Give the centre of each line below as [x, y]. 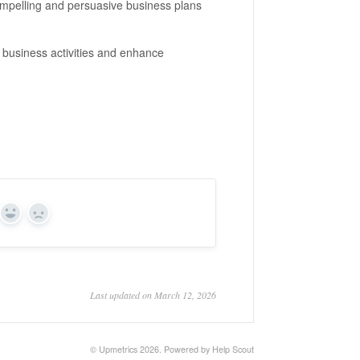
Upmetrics [118, 349]
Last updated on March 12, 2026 [153, 295]
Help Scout [233, 349]
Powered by [188, 349]
